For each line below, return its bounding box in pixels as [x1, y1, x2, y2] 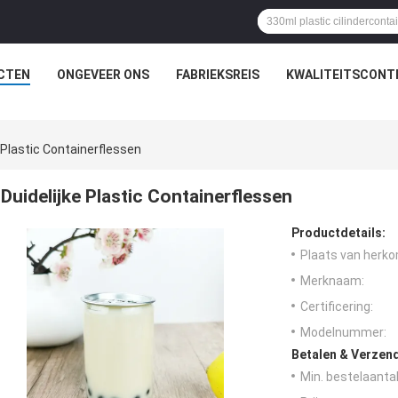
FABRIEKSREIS [175, 68, 259, 82]
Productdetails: [291, 226, 386, 241]
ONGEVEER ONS [56, 68, 149, 82]
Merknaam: [300, 274, 364, 289]
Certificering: [300, 299, 373, 314]
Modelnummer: [300, 325, 386, 340]
